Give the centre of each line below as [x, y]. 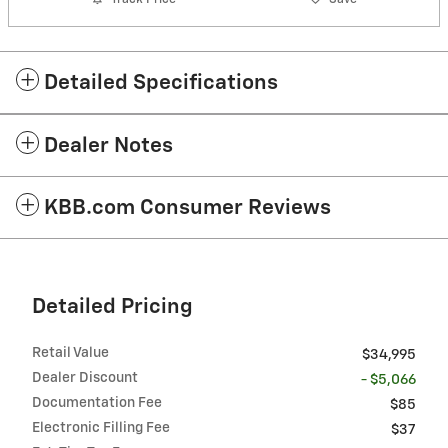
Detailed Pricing [112, 308]
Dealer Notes [108, 147]
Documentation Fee [97, 403]
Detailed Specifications [161, 84]
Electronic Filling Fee [101, 428]
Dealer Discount [85, 378]
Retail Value [70, 353]
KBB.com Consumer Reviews [187, 209]
